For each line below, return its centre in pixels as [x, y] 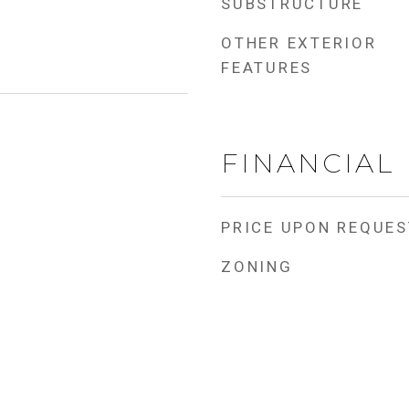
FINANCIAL [308, 163]
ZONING [257, 267]
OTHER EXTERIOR [299, 43]
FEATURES [267, 68]
